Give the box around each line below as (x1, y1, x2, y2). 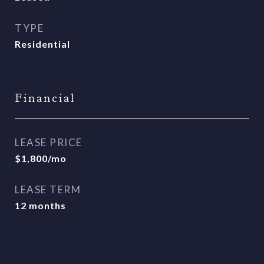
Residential (15, 38, 70, 49)
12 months (15, 200, 66, 211)
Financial (15, 90, 75, 106)
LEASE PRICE (15, 136, 82, 148)
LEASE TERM (15, 183, 81, 196)
